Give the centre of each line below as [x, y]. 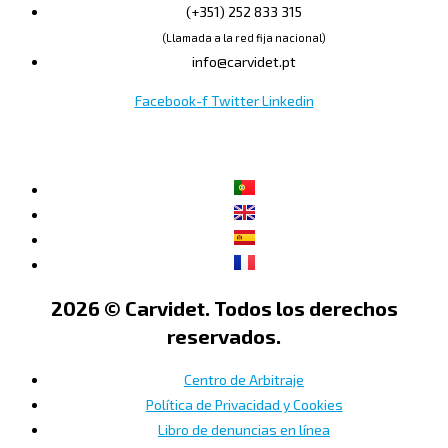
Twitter [234, 101]
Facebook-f [171, 101]
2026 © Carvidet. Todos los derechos [224, 308]
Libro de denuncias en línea [244, 429]
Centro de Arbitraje [244, 379]
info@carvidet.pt [244, 62]
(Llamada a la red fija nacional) [244, 38]
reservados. [224, 336]
